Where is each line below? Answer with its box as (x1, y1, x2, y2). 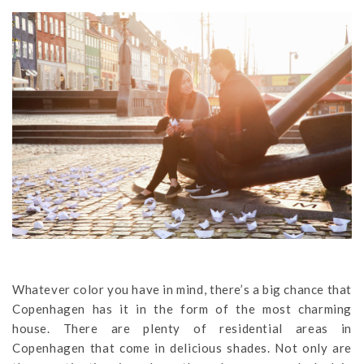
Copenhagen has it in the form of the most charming (12, 301, 352, 316)
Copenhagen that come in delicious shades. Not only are (12, 340, 352, 355)
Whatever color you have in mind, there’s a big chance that (12, 281, 352, 297)
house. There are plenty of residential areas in (12, 320, 352, 336)
